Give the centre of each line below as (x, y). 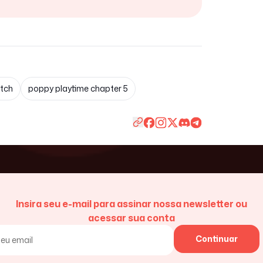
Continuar (217, 239)
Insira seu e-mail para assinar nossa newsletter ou (131, 204)
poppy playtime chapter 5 (78, 88)
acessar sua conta (131, 218)
